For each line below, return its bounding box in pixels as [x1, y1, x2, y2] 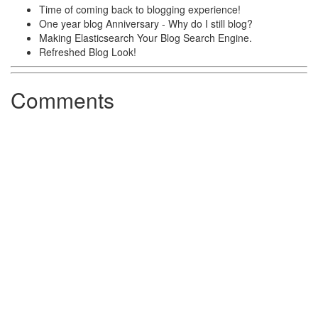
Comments [11, 84, 114, 115]
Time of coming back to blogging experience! [39, 2, 241, 16]
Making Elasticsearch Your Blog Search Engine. [39, 31, 252, 45]
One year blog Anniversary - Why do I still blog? [39, 16, 253, 31]
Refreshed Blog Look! [39, 45, 136, 59]
